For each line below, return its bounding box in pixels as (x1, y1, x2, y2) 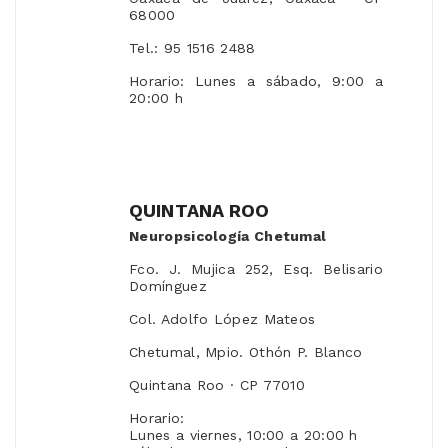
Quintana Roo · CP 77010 (129, 377, 306, 394)
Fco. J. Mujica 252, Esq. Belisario (129, 261, 383, 278)
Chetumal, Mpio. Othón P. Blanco (129, 344, 363, 361)
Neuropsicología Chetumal (129, 228, 327, 245)
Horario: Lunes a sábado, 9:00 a (129, 73, 383, 90)
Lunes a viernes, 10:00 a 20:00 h (129, 427, 358, 444)
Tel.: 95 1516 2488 (129, 40, 256, 57)
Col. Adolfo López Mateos (129, 311, 316, 328)
